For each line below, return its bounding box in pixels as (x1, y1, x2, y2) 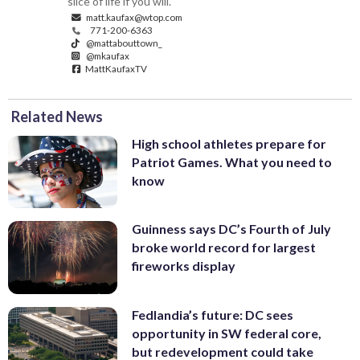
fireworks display (132, 258, 235, 274)
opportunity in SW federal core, (132, 325, 321, 341)
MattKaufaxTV (84, 62, 148, 74)
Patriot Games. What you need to (132, 153, 332, 170)
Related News (11, 107, 103, 125)
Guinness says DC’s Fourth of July (132, 221, 331, 237)
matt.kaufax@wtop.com (84, 10, 183, 22)
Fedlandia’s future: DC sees (132, 306, 293, 322)
